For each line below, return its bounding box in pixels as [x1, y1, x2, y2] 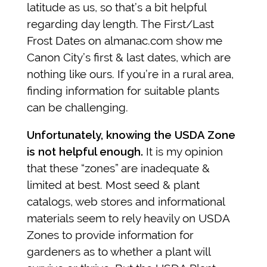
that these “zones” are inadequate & [27, 162, 210, 175]
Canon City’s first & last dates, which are [27, 51, 231, 64]
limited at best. [27, 178, 105, 192]
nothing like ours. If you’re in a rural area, [27, 67, 234, 81]
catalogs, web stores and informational [27, 195, 225, 209]
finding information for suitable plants [27, 84, 219, 98]
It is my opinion [143, 145, 223, 159]
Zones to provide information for [27, 228, 194, 242]
